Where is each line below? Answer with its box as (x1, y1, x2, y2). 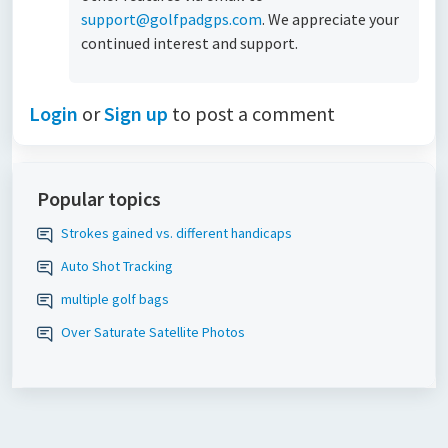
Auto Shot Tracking (61, 257, 173, 275)
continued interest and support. (81, 33, 298, 53)
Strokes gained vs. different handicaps (61, 224, 292, 242)
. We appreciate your (262, 9, 399, 29)
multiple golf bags (61, 290, 169, 308)
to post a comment (168, 101, 335, 126)
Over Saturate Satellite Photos (61, 323, 245, 341)
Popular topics (37, 186, 161, 211)
